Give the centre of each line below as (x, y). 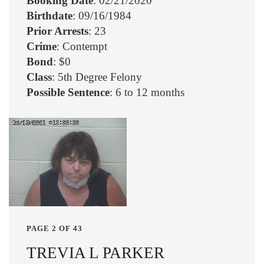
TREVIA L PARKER (95, 253)
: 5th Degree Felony (97, 77)
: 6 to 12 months (147, 93)
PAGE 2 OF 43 (55, 229)
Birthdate (49, 16)
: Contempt (82, 47)
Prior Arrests (57, 31)
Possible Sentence (68, 93)
